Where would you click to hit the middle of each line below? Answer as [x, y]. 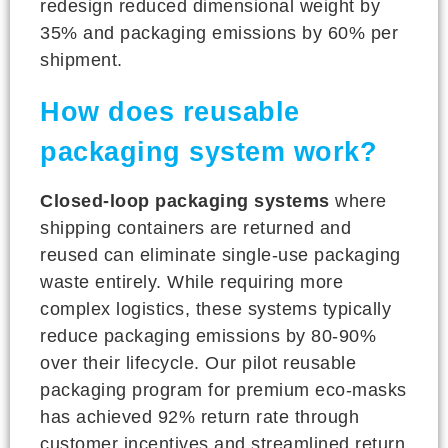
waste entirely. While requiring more [191, 281]
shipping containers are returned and [195, 227]
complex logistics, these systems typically [215, 308]
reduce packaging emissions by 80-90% [208, 335]
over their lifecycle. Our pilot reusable [198, 362]
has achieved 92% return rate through [199, 416]
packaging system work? [208, 151]
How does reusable [170, 111]
